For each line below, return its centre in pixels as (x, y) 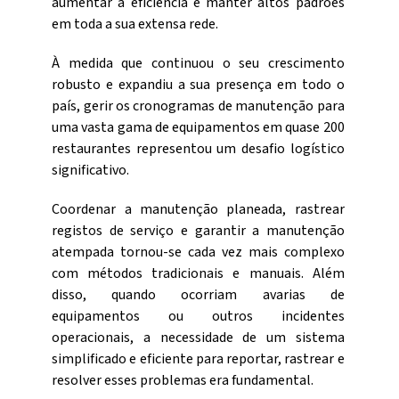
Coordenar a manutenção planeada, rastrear (198, 209)
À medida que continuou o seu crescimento (198, 63)
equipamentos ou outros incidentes (198, 316)
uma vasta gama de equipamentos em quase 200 (198, 127)
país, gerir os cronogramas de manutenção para (198, 106)
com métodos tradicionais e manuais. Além (198, 273)
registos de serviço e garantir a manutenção (198, 230)
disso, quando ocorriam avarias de (198, 294)
